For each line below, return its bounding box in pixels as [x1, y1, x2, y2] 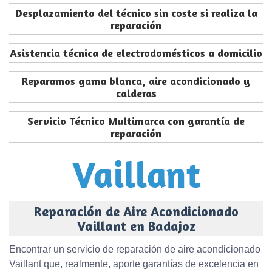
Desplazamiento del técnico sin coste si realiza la [15, 6, 257, 20]
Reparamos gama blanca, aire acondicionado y [22, 74, 250, 88]
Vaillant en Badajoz [76, 218, 195, 234]
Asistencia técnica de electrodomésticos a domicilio [10, 46, 262, 60]
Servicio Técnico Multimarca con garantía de [27, 114, 245, 128]
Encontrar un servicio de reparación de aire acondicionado [9, 244, 260, 255]
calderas [115, 86, 157, 100]
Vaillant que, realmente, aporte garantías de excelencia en [9, 259, 259, 270]
